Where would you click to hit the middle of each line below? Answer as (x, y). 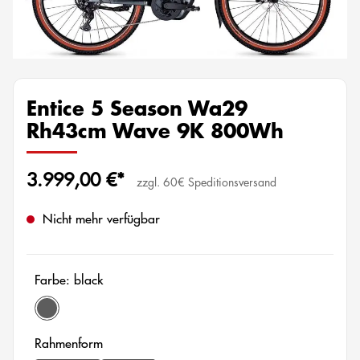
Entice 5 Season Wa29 (137, 108)
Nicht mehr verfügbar (99, 218)
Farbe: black (69, 279)
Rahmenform (69, 342)
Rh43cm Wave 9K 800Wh (155, 130)
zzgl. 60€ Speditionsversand (207, 181)
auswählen (133, 342)
